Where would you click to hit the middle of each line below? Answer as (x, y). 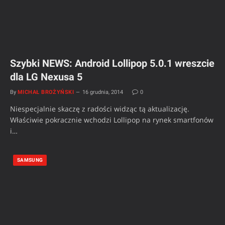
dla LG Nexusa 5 (46, 77)
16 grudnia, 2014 (103, 92)
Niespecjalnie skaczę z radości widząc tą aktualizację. (100, 109)
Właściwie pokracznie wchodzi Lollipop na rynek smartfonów (112, 120)
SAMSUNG (30, 160)
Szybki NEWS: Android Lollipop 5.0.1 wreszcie (112, 64)
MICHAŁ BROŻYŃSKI (46, 92)
